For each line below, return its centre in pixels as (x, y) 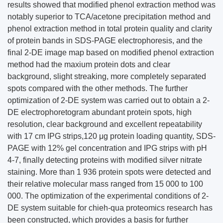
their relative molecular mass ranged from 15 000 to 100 (105, 184)
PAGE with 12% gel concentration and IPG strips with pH (107, 148)
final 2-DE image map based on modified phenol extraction (111, 53)
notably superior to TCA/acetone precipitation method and (109, 17)
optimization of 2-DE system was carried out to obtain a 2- (109, 100)
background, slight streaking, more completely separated (107, 76)
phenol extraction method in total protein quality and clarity (110, 29)
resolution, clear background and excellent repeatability (105, 124)
